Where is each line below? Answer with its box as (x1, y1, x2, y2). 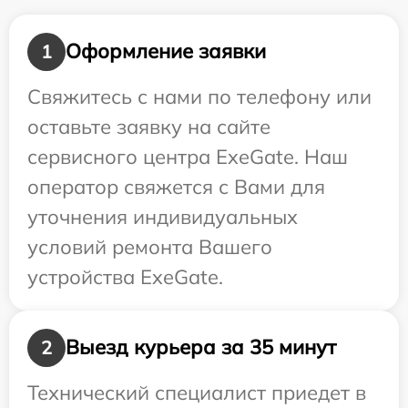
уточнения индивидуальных (27, 203, 298, 229)
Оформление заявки (66, 38, 266, 65)
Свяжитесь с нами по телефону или (27, 83, 372, 109)
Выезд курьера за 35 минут (66, 334, 336, 361)
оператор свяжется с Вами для (27, 173, 325, 199)
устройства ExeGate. (27, 263, 223, 290)
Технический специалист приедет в (27, 379, 366, 405)
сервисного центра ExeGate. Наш (27, 143, 348, 169)
